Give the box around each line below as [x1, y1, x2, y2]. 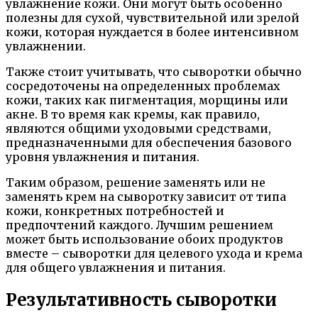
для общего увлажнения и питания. [6, 260, 226, 275]
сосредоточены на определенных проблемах [6, 78, 280, 93]
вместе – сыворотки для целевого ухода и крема [6, 246, 302, 261]
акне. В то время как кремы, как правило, [6, 106, 260, 121]
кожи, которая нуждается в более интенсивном [6, 24, 299, 39]
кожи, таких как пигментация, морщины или [6, 92, 288, 107]
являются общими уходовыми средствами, [6, 121, 271, 136]
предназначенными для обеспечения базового [6, 135, 292, 150]
